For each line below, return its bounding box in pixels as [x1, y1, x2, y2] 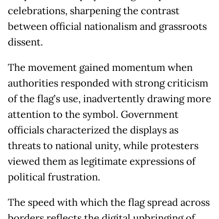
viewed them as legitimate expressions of [8, 155, 196, 168]
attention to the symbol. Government [8, 108, 178, 121]
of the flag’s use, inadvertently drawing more [8, 92, 211, 106]
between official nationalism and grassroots [8, 20, 207, 33]
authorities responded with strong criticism [8, 77, 208, 90]
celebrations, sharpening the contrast [8, 4, 179, 18]
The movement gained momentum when [8, 61, 193, 74]
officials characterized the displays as [8, 124, 178, 137]
